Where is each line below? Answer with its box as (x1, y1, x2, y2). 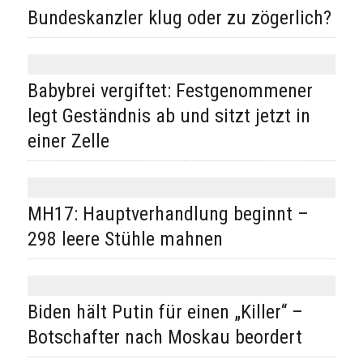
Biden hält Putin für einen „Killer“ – (27, 301, 303, 323)
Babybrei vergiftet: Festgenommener (27, 79, 313, 102)
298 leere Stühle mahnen (27, 228, 223, 250)
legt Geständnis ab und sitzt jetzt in (27, 105, 310, 127)
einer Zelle (27, 130, 109, 152)
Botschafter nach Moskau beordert (27, 326, 302, 348)
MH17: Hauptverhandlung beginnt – (27, 203, 309, 225)
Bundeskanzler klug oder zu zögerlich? (27, 6, 331, 29)
